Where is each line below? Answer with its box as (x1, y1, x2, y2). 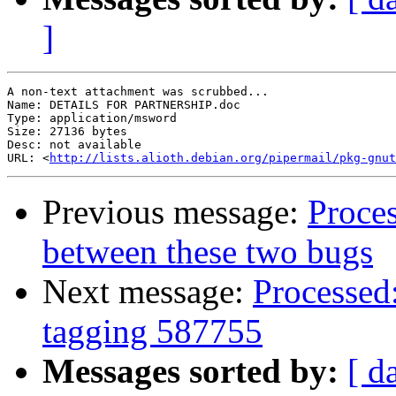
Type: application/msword (7, 111, 177, 126)
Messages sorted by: (42, 352, 339, 391)
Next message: (42, 272, 253, 311)
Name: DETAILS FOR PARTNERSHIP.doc (7, 98, 240, 112)
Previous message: (42, 193, 308, 232)
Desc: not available (7, 138, 141, 152)
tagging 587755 (42, 312, 263, 351)
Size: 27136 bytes (7, 125, 127, 139)
